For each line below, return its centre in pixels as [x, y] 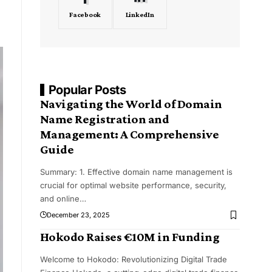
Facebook [85, 15]
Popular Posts [87, 90]
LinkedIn [140, 15]
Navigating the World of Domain [131, 104]
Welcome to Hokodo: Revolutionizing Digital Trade [133, 260]
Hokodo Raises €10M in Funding [130, 237]
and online [59, 199]
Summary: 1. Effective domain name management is [136, 172]
